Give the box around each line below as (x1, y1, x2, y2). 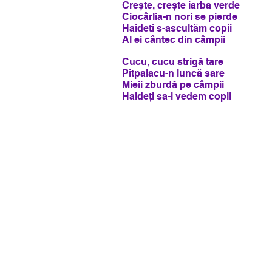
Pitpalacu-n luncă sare (122, 67, 225, 80)
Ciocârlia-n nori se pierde (122, 11, 237, 23)
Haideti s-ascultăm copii (122, 22, 232, 35)
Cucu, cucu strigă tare (122, 56, 223, 68)
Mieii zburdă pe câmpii (122, 79, 224, 91)
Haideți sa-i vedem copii (122, 90, 231, 103)
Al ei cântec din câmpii (122, 34, 225, 46)
